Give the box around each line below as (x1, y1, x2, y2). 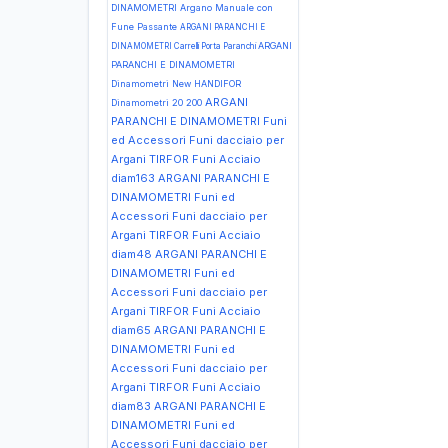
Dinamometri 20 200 (111, 97, 205, 108)
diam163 (111, 171, 155, 185)
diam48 (111, 247, 155, 261)
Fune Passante (111, 21, 180, 32)
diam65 (111, 323, 154, 337)
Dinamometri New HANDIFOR (111, 78, 241, 89)
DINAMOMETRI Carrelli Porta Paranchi (111, 41, 258, 51)
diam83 (111, 399, 154, 413)
